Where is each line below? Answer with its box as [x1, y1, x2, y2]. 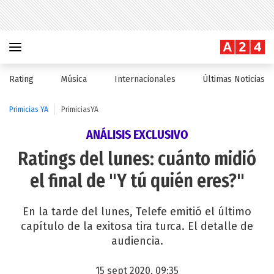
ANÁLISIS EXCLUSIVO [86, 127, 188, 142]
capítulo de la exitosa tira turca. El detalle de [21, 220, 253, 233]
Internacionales [114, 74, 176, 84]
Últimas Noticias [202, 74, 265, 84]
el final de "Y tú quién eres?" [29, 170, 245, 192]
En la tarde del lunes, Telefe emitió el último [23, 205, 251, 218]
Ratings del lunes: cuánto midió [18, 148, 256, 170]
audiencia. [111, 234, 163, 248]
